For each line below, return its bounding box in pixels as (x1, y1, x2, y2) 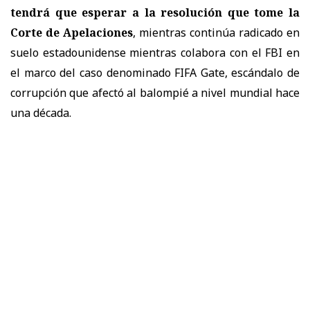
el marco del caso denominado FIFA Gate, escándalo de (10, 64, 300, 80)
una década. (10, 104, 71, 120)
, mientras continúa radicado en (133, 24, 300, 40)
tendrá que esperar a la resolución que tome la (10, 4, 300, 20)
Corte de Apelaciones (10, 24, 133, 40)
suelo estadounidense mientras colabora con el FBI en (10, 44, 300, 60)
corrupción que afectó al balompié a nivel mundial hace (10, 84, 300, 100)
